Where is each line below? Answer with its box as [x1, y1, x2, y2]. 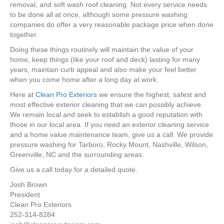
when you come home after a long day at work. [10, 75, 158, 84]
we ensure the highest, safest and [97, 90, 206, 99]
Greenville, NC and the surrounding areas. [10, 150, 144, 159]
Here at [10, 90, 35, 99]
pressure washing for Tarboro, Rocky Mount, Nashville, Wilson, [10, 140, 208, 149]
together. [10, 30, 38, 39]
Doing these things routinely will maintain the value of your [10, 45, 193, 54]
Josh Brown [10, 180, 47, 189]
